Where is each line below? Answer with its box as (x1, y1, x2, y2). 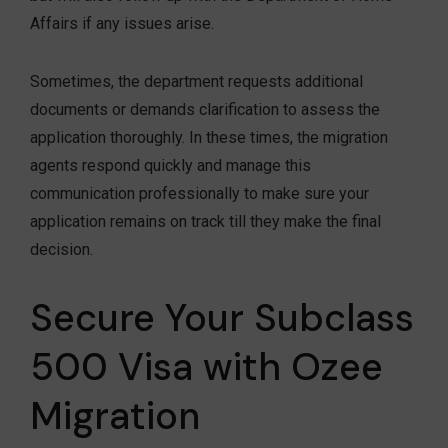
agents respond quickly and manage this (30, 156, 311, 176)
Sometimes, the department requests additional (30, 72, 363, 92)
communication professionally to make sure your (30, 184, 369, 204)
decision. (30, 240, 93, 260)
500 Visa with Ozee (30, 342, 383, 393)
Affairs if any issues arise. (30, 14, 214, 34)
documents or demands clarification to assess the (30, 100, 380, 120)
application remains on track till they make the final (30, 212, 381, 232)
